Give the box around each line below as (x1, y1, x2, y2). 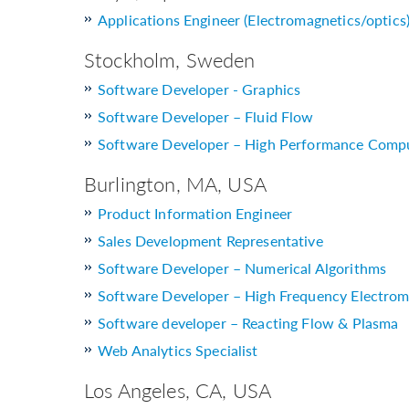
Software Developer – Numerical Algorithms (98, 257, 387, 279)
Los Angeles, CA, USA (84, 376, 271, 404)
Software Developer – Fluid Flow (98, 106, 314, 128)
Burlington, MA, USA (84, 170, 267, 198)
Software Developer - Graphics (98, 79, 301, 100)
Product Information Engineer (98, 203, 293, 225)
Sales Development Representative (98, 230, 323, 252)
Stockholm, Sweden (84, 46, 256, 74)
